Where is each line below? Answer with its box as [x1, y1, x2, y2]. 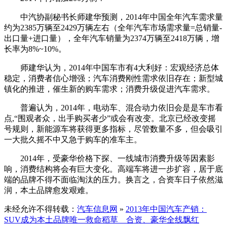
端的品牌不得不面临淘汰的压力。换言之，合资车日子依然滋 [4, 175, 223, 184]
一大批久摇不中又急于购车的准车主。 [4, 135, 142, 144]
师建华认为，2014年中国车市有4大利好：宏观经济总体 [4, 63, 219, 72]
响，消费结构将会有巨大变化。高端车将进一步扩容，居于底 [4, 164, 223, 173]
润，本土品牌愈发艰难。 [4, 185, 93, 195]
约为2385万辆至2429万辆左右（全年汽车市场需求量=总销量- [4, 23, 222, 32]
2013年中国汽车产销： [126, 204, 207, 213]
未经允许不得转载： [4, 204, 77, 213]
